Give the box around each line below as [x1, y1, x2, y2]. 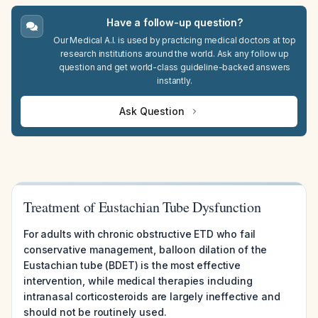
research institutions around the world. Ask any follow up [60, 48, 289, 59]
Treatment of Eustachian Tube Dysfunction [23, 197, 261, 216]
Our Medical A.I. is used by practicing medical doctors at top [53, 35, 297, 45]
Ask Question [119, 105, 185, 117]
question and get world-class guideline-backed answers [58, 62, 291, 72]
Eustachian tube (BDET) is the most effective [23, 259, 241, 271]
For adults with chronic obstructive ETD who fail [23, 228, 256, 240]
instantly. [157, 75, 192, 86]
